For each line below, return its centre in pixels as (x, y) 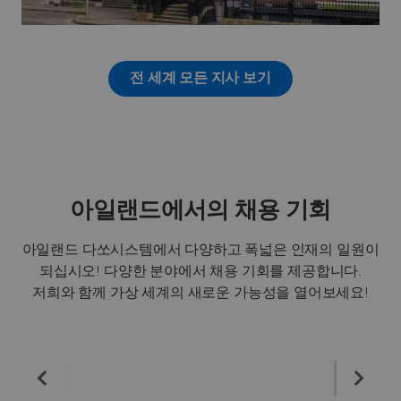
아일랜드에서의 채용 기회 (200, 210)
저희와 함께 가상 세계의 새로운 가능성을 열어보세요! (200, 292)
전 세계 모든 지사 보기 (200, 78)
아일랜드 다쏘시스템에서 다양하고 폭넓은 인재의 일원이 (200, 249)
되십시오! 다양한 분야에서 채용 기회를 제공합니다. (200, 271)
